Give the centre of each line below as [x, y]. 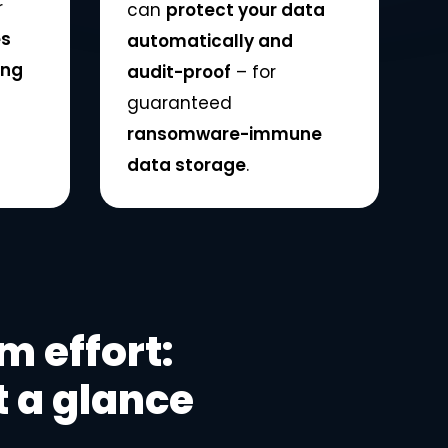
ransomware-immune [224, 133]
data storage [186, 164]
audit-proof [179, 71]
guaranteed [179, 102]
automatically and [210, 40]
